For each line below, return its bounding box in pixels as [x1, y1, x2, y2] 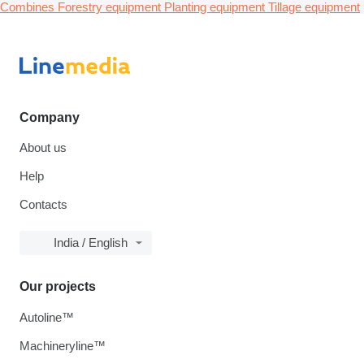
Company [19, 110, 80, 124]
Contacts [19, 197, 67, 211]
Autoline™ [19, 310, 74, 324]
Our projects [19, 279, 96, 293]
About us [19, 141, 67, 154]
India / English [54, 236, 128, 249]
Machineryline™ [19, 339, 106, 353]
